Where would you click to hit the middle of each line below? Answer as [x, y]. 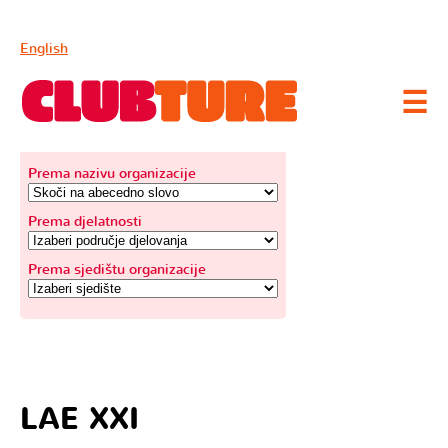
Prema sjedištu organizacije [117, 269]
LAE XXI [79, 419]
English [44, 48]
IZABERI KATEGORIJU [98, 135]
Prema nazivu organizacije [112, 173]
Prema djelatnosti [85, 221]
